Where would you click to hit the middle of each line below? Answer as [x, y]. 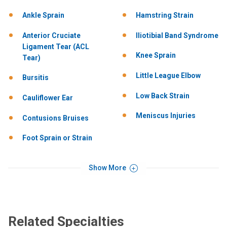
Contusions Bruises [55, 118]
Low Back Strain [163, 96]
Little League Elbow [168, 75]
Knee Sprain [156, 55]
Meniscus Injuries [166, 116]
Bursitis [35, 78]
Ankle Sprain [43, 15]
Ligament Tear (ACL [56, 46]
